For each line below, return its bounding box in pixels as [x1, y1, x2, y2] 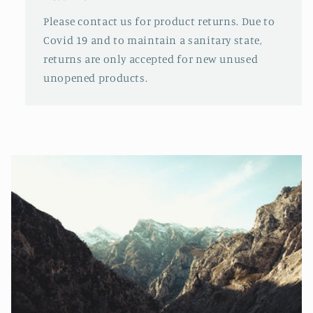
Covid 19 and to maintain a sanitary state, [43, 34, 262, 48]
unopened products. [43, 71, 148, 85]
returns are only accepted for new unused [43, 52, 259, 66]
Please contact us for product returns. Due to [43, 15, 275, 29]
